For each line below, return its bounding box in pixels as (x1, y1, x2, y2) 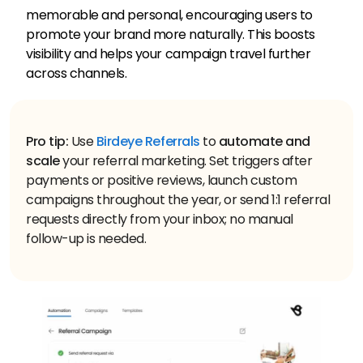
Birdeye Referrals (96, 132, 200, 152)
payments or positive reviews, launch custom (26, 171, 297, 190)
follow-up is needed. (26, 229, 147, 249)
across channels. (26, 64, 127, 83)
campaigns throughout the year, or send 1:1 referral (26, 190, 331, 210)
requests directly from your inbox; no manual (26, 210, 293, 229)
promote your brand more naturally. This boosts (26, 25, 315, 45)
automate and (218, 132, 310, 152)
